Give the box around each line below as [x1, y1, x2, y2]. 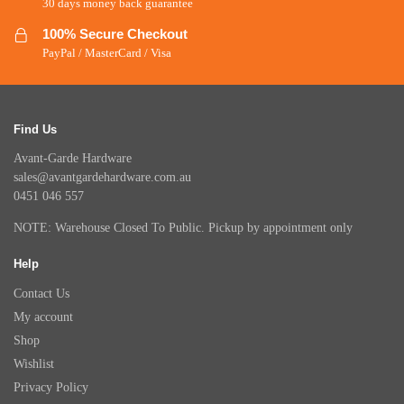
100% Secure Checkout [42, 25, 188, 41]
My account [14, 309, 73, 324]
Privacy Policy [14, 380, 88, 394]
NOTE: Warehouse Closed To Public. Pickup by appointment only [14, 221, 353, 235]
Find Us [14, 122, 57, 136]
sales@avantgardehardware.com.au [14, 170, 191, 185]
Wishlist [14, 356, 54, 371]
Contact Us [14, 286, 69, 300]
